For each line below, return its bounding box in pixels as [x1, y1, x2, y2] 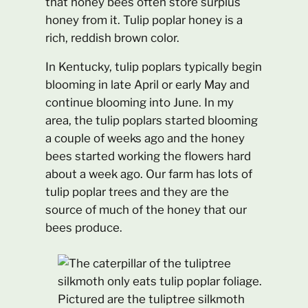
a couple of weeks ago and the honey [45, 131, 245, 146]
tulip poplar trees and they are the [45, 185, 230, 199]
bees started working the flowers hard [45, 149, 252, 164]
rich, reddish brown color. [45, 30, 180, 45]
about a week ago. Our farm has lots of [45, 167, 253, 181]
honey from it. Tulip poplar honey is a [45, 12, 243, 27]
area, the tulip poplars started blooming [45, 113, 258, 128]
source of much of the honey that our [45, 203, 247, 217]
